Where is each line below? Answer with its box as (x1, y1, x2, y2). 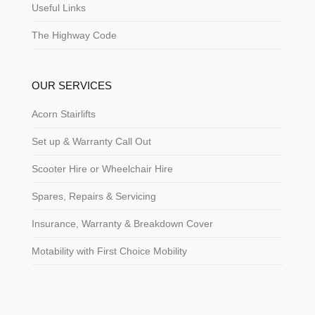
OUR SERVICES (31, 79, 112, 91)
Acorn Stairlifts (31, 108, 96, 120)
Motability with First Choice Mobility (31, 245, 187, 257)
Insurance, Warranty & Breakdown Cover (31, 217, 213, 229)
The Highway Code (31, 29, 117, 41)
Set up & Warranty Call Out (31, 135, 151, 147)
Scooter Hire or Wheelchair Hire (31, 162, 173, 174)
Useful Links (31, 1, 86, 13)
